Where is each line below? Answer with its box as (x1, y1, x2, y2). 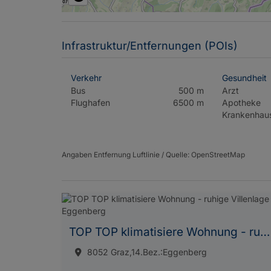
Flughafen (71, 97, 110, 108)
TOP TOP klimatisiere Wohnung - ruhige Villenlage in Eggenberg (260, 225, 270, 240)
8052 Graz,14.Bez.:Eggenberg (87, 247, 207, 258)
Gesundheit (222, 73, 267, 83)
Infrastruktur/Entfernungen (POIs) (62, 39, 238, 53)
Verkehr (71, 73, 102, 83)
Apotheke (222, 97, 261, 108)
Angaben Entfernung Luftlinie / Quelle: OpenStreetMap (62, 150, 245, 160)
